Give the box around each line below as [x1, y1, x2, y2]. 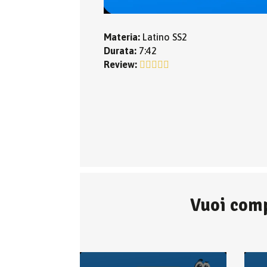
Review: [104, 58, 138, 70]
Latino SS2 [140, 31, 188, 42]
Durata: [104, 45, 137, 56]
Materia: [104, 31, 141, 42]
